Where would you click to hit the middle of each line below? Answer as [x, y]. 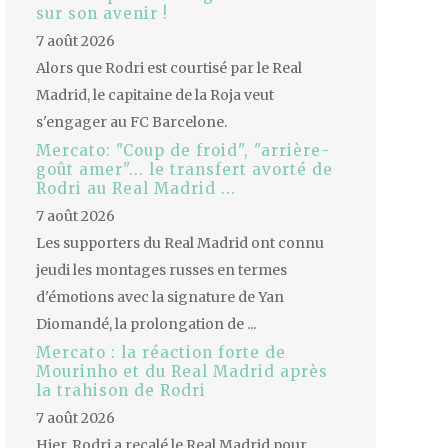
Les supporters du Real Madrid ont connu [180, 243]
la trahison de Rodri [121, 391]
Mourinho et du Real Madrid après [182, 372]
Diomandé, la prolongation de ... [146, 324]
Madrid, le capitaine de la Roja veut [155, 95]
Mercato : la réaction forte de [161, 353]
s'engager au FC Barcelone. [131, 122]
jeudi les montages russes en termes [161, 270]
